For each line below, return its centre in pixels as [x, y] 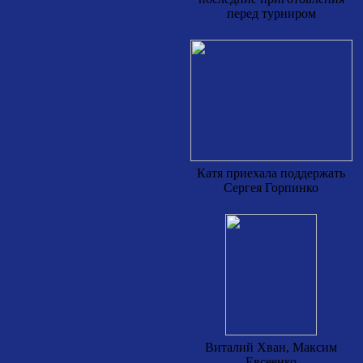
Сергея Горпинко [271, 188]
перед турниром [271, 13]
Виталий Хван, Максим [271, 347]
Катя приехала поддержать [271, 173]
